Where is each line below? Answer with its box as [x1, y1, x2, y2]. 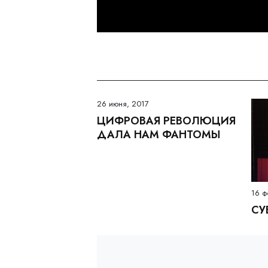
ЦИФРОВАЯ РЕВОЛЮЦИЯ [97, 112, 236, 129]
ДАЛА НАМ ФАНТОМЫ [97, 126, 220, 142]
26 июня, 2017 [97, 98, 149, 109]
